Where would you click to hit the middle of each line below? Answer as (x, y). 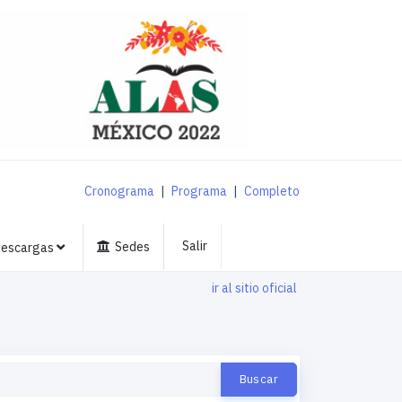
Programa (199, 192)
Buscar (258, 379)
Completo (272, 192)
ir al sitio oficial (254, 288)
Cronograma (119, 192)
